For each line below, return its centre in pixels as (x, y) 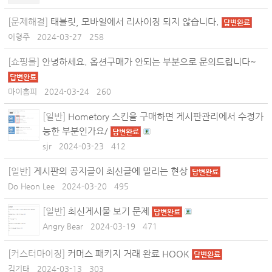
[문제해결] (28, 22)
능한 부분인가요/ (76, 131)
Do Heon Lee (31, 186)
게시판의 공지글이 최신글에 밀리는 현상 (110, 171)
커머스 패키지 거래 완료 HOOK (128, 253)
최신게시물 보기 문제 (109, 211)
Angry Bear (63, 226)
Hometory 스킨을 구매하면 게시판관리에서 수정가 (165, 116)
